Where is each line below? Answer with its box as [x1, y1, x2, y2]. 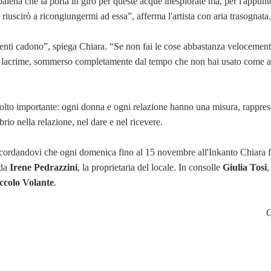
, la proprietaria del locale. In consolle [77, 162, 223, 172]
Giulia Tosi [223, 162, 267, 172]
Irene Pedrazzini [7, 162, 77, 172]
